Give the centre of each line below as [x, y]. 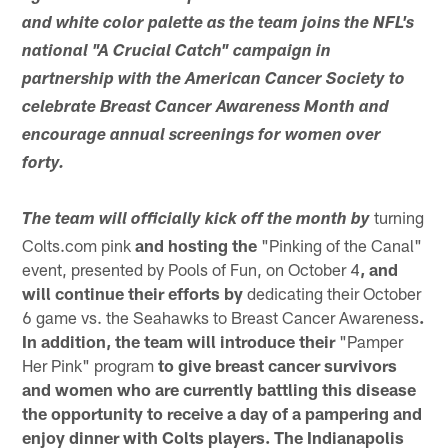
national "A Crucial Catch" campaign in [177, 52]
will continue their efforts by [135, 292]
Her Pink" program [88, 364]
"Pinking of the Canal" [342, 244]
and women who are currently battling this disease [219, 388]
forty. [44, 164]
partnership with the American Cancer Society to [214, 80]
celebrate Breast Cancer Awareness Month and [206, 108]
